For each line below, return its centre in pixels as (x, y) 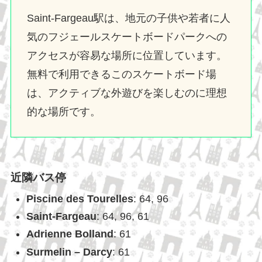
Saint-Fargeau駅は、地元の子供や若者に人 (128, 18)
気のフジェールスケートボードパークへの (127, 37)
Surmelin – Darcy (69, 252)
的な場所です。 (63, 111)
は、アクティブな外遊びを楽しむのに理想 (127, 93)
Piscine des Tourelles (80, 199)
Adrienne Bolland (70, 234)
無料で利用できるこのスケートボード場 (121, 74)
